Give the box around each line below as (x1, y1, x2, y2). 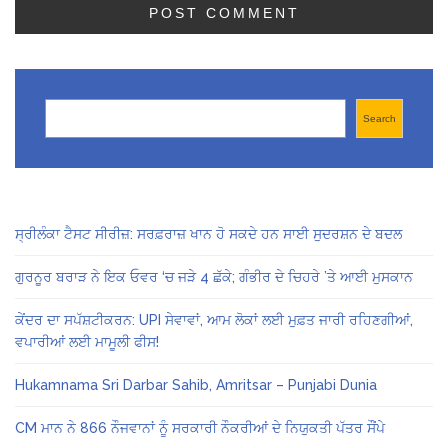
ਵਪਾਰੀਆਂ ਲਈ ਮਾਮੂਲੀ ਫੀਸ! (15, 333, 159, 350)
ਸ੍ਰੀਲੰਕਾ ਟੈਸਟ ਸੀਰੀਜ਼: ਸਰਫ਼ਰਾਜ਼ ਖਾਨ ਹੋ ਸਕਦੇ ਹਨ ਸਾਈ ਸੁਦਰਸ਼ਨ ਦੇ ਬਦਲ (15, 225, 402, 242)
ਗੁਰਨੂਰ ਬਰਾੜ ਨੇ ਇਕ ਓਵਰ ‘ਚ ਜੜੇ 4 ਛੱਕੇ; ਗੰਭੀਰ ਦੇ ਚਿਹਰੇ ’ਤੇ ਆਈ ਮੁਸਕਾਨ (15, 268, 413, 285)
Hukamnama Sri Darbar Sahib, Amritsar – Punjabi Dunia (15, 376, 377, 393)
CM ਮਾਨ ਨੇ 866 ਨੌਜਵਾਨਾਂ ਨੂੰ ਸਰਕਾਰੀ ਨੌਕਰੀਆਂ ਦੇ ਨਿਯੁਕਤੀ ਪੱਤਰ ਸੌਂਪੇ (15, 419, 385, 436)
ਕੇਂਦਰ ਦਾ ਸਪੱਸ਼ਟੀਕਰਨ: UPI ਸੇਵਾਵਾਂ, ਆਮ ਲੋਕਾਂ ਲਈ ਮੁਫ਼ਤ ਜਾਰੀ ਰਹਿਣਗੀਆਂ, (15, 311, 413, 328)
